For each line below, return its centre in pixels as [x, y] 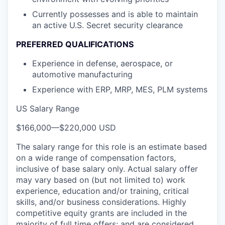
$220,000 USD [88, 128]
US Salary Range [48, 108]
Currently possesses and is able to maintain [115, 14]
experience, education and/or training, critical [102, 191]
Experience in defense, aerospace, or [102, 63]
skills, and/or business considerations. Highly [101, 202]
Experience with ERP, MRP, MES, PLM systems [120, 89]
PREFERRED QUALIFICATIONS [75, 44]
